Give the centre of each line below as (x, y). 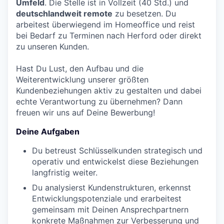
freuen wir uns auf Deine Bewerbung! (85, 112)
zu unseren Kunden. (52, 46)
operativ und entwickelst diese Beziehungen (115, 161)
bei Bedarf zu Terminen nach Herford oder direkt (109, 35)
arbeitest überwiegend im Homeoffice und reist (105, 24)
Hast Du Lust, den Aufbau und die (80, 68)
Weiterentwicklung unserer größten (82, 79)
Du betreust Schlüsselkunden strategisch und (117, 150)
